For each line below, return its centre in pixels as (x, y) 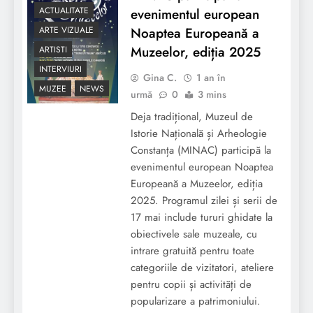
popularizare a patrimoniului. (195, 301)
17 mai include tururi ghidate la (201, 217)
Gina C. (160, 77)
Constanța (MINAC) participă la (201, 150)
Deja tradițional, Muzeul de (191, 116)
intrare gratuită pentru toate (192, 250)
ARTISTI (53, 50)
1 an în (211, 77)
